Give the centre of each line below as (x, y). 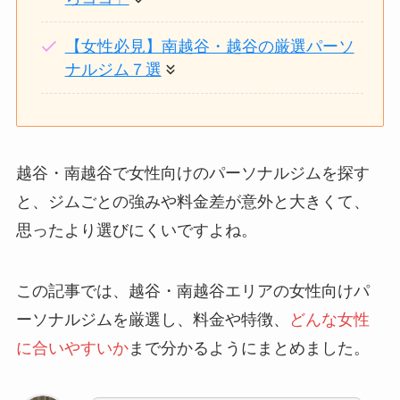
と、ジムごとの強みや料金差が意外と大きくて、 (192, 201)
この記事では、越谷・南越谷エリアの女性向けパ (192, 291)
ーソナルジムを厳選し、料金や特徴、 (152, 319)
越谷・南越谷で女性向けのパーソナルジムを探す (192, 173)
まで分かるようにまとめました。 (249, 348)
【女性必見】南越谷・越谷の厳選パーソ (209, 46)
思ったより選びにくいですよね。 (136, 230)
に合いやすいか (72, 348)
